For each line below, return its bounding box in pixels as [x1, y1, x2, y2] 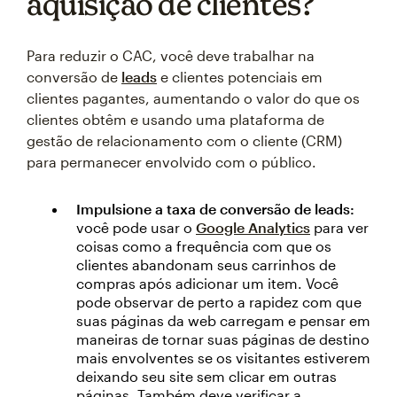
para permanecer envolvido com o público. [27, 152, 316, 170]
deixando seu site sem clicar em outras [76, 367, 337, 385]
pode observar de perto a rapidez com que [76, 292, 362, 310]
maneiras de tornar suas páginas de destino [76, 330, 370, 347]
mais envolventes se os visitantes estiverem [76, 348, 370, 366]
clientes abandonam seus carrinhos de [76, 255, 336, 273]
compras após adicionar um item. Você [76, 274, 339, 292]
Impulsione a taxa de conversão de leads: [76, 199, 354, 217]
